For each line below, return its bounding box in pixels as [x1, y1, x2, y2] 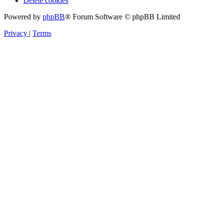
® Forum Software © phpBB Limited [65, 12, 180, 21]
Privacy [4, 29, 27, 37]
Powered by [4, 12, 43, 21]
